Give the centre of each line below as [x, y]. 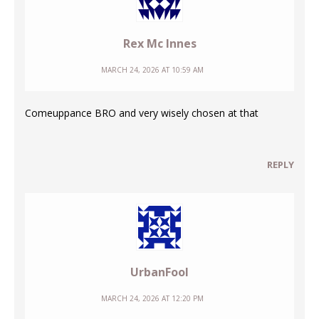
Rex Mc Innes [159, 43]
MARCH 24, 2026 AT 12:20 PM [152, 298]
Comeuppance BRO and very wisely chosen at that [142, 113]
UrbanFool [159, 272]
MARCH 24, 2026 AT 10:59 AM [152, 69]
